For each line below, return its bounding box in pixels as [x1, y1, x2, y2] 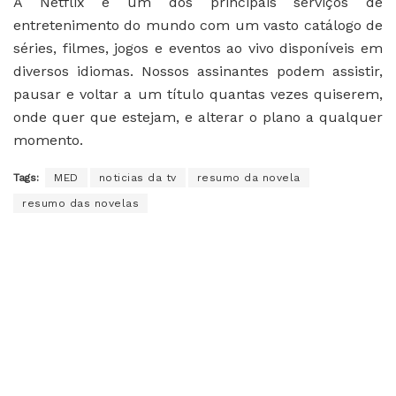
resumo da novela [196, 171, 301, 184]
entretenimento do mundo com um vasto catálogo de [13, 16, 383, 34]
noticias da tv [98, 171, 177, 184]
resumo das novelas [22, 196, 139, 209]
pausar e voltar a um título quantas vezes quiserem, [13, 85, 383, 103]
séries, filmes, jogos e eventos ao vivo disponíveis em [13, 39, 383, 57]
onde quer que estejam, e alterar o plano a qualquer [13, 108, 383, 126]
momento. [13, 131, 83, 148]
